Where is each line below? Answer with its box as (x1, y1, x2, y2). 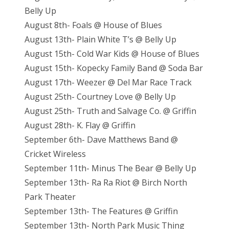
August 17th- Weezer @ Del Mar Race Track (25, 77, 194, 88)
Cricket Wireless (25, 148, 86, 160)
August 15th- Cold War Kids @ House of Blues (25, 48, 199, 60)
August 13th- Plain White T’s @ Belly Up (25, 34, 178, 45)
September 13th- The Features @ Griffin (25, 205, 178, 217)
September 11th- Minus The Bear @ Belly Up (25, 163, 198, 174)
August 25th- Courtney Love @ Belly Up (25, 91, 176, 103)
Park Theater (25, 191, 80, 203)
